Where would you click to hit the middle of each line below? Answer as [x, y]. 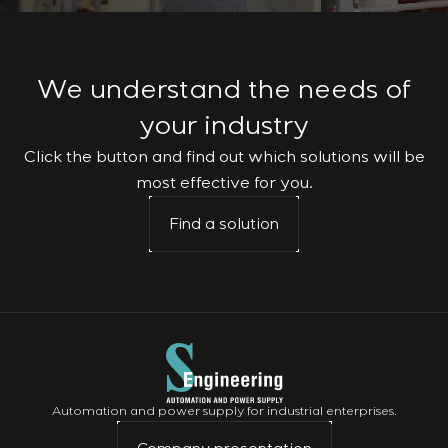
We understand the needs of [224, 90]
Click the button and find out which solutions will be [224, 157]
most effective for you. [224, 183]
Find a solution [224, 224]
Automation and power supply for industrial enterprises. [224, 412]
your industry [224, 126]
